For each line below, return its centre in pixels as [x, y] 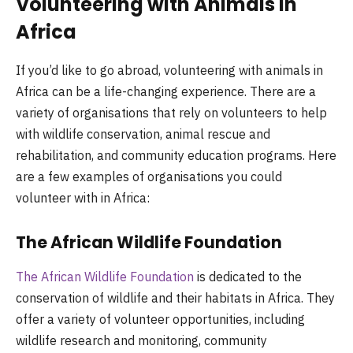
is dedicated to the [248, 276]
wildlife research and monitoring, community [141, 340]
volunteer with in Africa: [83, 197]
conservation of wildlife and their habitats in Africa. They [175, 297]
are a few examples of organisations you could [149, 176]
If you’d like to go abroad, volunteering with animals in [169, 70]
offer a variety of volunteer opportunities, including [160, 319]
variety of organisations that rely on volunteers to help [171, 112]
